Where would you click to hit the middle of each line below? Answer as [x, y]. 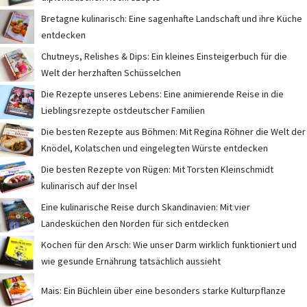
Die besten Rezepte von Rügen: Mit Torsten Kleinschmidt [157, 169]
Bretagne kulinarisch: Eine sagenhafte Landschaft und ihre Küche [172, 18]
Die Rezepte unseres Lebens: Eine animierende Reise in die [162, 94]
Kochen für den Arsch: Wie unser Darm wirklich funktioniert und [169, 244]
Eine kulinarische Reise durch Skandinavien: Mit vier [146, 207]
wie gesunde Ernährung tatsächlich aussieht [131, 261]
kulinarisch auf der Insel [89, 185]
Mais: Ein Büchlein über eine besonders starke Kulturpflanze [163, 290]
